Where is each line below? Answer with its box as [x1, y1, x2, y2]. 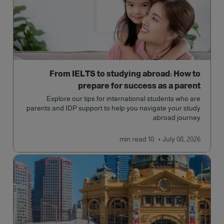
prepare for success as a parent [78, 81, 200, 90]
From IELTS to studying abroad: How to [49, 69, 200, 78]
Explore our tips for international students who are [46, 94, 200, 102]
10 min [148, 135, 154, 143]
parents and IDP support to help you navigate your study [26, 104, 200, 112]
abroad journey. [153, 113, 200, 121]
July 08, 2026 [162, 135, 200, 143]
